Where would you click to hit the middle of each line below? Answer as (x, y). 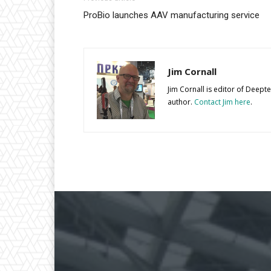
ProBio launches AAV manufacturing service (171, 15)
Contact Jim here (222, 102)
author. (181, 102)
